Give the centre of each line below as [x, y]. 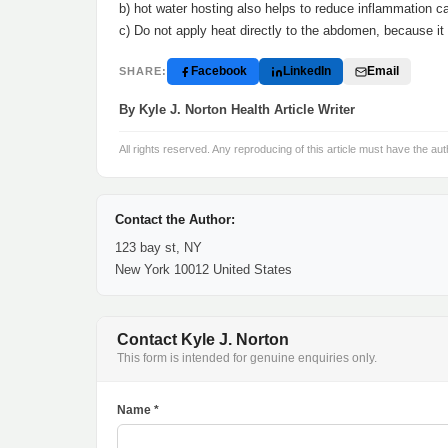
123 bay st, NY [158, 247]
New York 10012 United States [203, 269]
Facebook [219, 71]
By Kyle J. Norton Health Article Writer [237, 109]
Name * [138, 410]
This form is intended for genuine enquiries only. [247, 358]
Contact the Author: [175, 219]
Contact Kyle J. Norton [203, 339]
